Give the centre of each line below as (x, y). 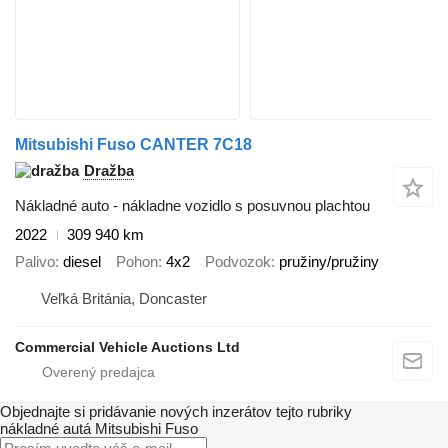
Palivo (35, 261)
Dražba (109, 171)
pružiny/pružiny (329, 261)
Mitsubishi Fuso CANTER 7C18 (133, 145)
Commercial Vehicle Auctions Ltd (127, 347)
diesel (82, 261)
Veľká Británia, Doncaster (124, 299)
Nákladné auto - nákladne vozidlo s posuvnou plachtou (192, 206)
